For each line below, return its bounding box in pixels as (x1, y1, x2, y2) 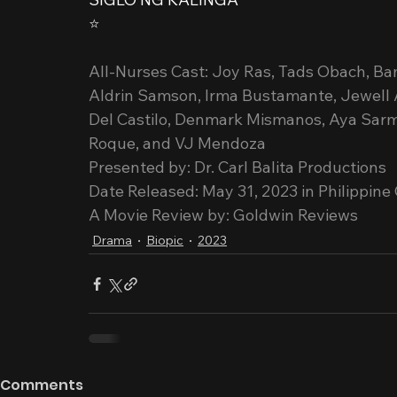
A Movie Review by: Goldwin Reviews (89, 205, 358, 225)
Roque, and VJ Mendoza (89, 133, 266, 153)
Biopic (146, 231, 183, 248)
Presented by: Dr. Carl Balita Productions (89, 157, 386, 177)
